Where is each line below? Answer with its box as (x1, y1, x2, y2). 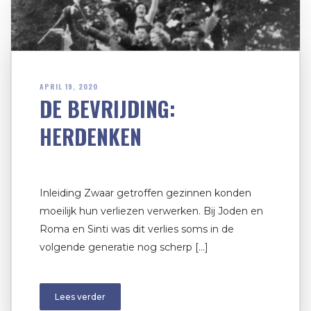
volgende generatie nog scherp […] (40, 241, 208, 254)
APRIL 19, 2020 (40, 81, 98, 92)
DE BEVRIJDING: (40, 93, 176, 125)
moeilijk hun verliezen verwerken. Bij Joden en (40, 205, 263, 218)
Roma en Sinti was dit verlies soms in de (40, 223, 234, 236)
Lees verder (55, 292, 106, 303)
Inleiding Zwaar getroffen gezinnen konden (40, 187, 251, 200)
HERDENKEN (40, 121, 142, 153)
